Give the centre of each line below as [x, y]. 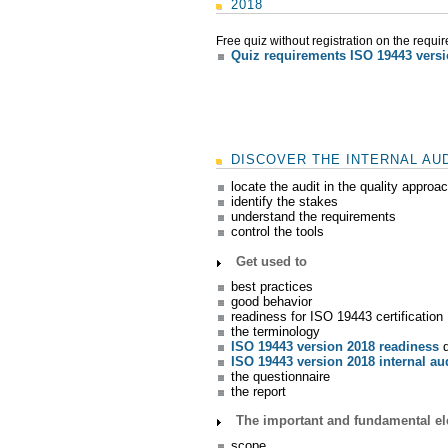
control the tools [278, 232]
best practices [272, 286]
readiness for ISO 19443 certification [337, 316]
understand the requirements [314, 217]
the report [259, 391]
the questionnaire [281, 376]
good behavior [272, 301]
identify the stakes [285, 202]
